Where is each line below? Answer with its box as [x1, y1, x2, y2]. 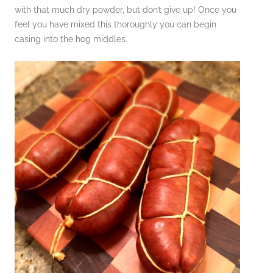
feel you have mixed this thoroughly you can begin [15, 19, 216, 29]
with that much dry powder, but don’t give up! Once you [15, 4, 236, 15]
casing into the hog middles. [15, 34, 127, 44]
